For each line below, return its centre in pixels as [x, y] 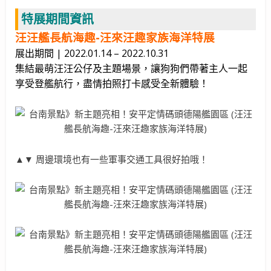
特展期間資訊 [57, 19]
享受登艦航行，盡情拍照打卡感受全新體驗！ [112, 84]
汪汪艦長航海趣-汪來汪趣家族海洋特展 [115, 38]
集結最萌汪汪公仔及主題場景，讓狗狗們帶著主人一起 [131, 69]
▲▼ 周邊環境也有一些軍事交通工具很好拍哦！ [112, 159]
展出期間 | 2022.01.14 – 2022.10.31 [92, 54]
